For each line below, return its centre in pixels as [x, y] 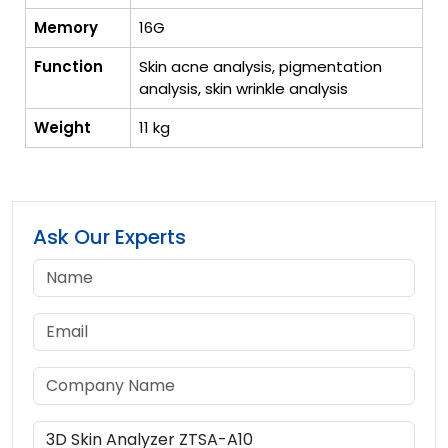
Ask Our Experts [109, 236]
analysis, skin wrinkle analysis [243, 88]
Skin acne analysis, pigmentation [260, 66]
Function [68, 66]
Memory [66, 27]
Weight [62, 127]
